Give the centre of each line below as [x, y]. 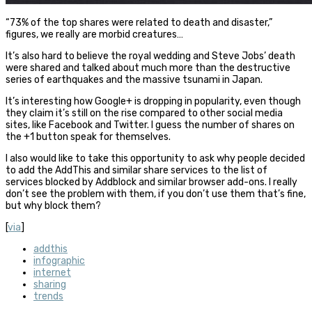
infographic [59, 260]
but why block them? [53, 205]
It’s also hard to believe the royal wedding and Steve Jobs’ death [150, 56]
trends [48, 296]
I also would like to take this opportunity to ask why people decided [155, 158]
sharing [50, 284]
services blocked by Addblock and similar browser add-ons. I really [151, 182]
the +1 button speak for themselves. [88, 136]
